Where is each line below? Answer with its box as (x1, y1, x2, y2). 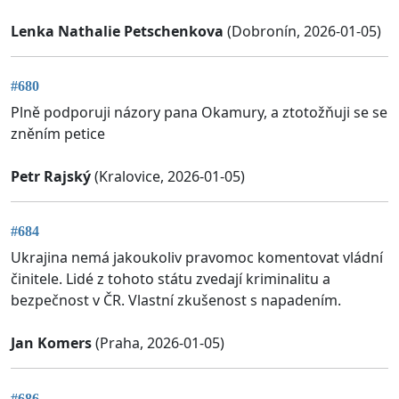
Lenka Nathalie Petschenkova (11, 20, 224, 41)
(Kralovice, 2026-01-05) (91, 166, 245, 186)
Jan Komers (11, 333, 92, 354)
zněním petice (11, 123, 105, 143)
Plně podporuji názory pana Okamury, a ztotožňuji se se (11, 102, 387, 122)
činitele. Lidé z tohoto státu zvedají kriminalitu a (11, 269, 330, 289)
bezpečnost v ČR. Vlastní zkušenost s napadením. (11, 290, 341, 311)
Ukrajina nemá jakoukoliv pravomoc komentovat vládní (11, 248, 383, 268)
